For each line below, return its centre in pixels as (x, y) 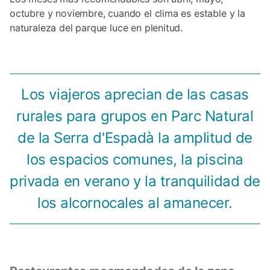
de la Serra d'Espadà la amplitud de (135, 138)
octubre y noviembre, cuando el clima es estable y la (127, 13)
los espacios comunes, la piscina (135, 159)
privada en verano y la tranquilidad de (135, 181)
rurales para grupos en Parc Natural (135, 116)
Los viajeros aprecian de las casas (135, 94)
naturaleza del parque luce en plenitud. (96, 28)
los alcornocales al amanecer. (135, 203)
